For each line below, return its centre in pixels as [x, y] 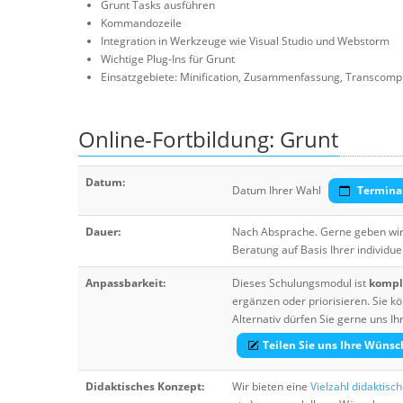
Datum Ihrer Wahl [277, 190]
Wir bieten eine [271, 386]
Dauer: [103, 232]
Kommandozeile [141, 23]
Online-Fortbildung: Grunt [208, 139]
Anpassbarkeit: [125, 283]
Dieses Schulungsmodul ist [300, 283]
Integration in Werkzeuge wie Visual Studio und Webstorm [245, 41]
